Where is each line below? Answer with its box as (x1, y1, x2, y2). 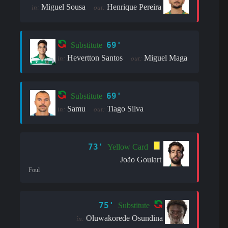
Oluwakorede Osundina (85, 213, 163, 222)
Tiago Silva (107, 104, 144, 113)
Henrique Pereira (107, 2, 162, 11)
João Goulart (120, 155, 162, 164)
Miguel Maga (144, 53, 187, 62)
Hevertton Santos (67, 53, 123, 62)
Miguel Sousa (41, 2, 86, 11)
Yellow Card (107, 142, 149, 152)
